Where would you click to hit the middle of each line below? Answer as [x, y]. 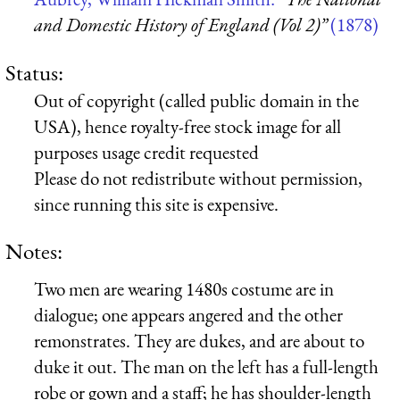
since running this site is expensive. [156, 204]
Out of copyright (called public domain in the [196, 100]
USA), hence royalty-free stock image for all [187, 126]
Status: [34, 72]
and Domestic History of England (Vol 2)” [180, 25]
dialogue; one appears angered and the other [188, 314]
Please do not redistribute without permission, [198, 178]
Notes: [34, 250]
